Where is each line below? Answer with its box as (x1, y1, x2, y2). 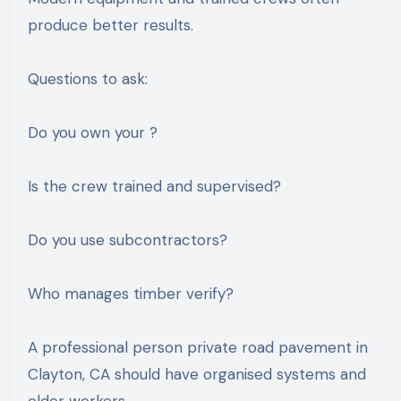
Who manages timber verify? (27, 283, 234, 303)
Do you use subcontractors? (27, 229, 227, 250)
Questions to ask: (27, 68, 148, 89)
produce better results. (27, 14, 193, 35)
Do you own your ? (27, 122, 158, 142)
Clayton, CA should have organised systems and (27, 363, 366, 384)
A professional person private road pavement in (27, 337, 368, 357)
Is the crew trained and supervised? (27, 175, 281, 196)
